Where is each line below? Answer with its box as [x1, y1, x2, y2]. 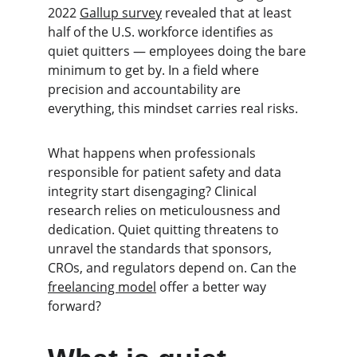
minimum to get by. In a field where [48, 61, 262, 79]
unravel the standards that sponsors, [48, 240, 275, 257]
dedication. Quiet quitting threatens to [48, 221, 282, 238]
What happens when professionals [48, 144, 259, 162]
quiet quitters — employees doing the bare [48, 42, 309, 60]
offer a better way [156, 278, 269, 296]
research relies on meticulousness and [48, 202, 284, 219]
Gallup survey [80, 4, 162, 22]
